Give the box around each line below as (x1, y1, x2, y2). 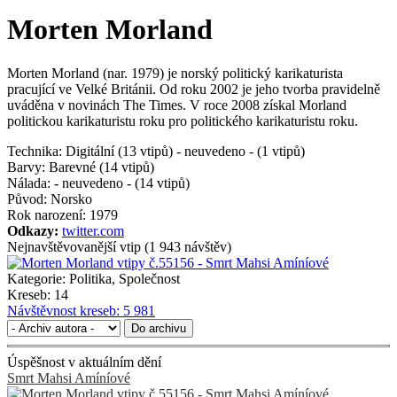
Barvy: (7, 159, 45, 175)
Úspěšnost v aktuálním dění (7, 354, 161, 370)
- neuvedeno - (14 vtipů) (51, 175, 190, 191)
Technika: (7, 143, 62, 159)
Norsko (51, 191, 92, 206)
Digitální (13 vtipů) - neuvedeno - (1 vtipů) (62, 143, 305, 159)
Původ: (7, 191, 51, 206)
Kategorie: (7, 270, 66, 286)
